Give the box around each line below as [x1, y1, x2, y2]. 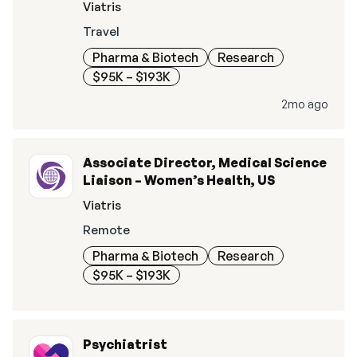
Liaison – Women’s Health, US [83, 172, 275, 188]
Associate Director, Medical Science [83, 155, 327, 171]
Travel [83, 24, 120, 39]
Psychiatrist [83, 336, 167, 352]
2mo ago [281, 96, 328, 112]
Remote [83, 222, 130, 237]
